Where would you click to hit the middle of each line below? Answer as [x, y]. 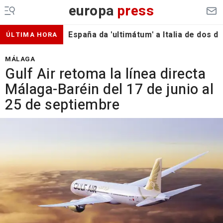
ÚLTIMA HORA [32, 35]
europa [91, 11]
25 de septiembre [62, 105]
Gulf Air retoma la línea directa [105, 74]
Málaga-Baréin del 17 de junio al [109, 90]
